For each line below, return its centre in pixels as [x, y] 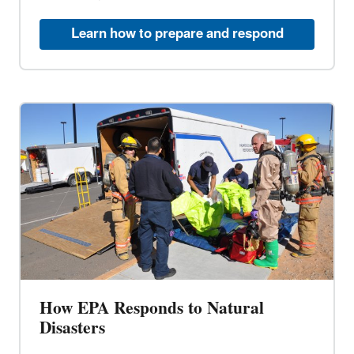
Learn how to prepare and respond [177, 34]
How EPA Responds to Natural [152, 309]
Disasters [72, 329]
